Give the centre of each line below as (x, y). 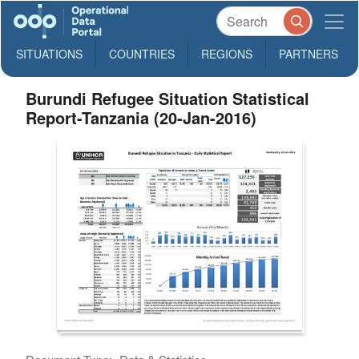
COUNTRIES (142, 54)
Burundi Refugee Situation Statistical (168, 98)
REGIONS (227, 54)
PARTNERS (309, 54)
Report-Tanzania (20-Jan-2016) (141, 117)
